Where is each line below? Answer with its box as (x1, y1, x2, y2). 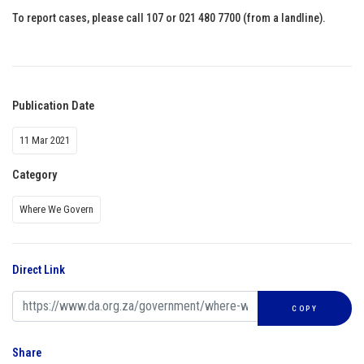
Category (12, 167, 57, 182)
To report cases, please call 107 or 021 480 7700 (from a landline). (12, 11, 326, 24)
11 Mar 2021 (19, 133, 70, 146)
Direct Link (12, 262, 65, 277)
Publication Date (12, 98, 94, 113)
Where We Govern (19, 202, 93, 215)
